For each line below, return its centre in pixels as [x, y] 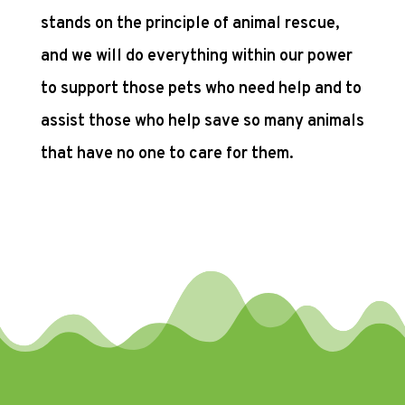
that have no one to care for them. [167, 155]
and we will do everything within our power [196, 57]
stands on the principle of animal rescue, [190, 24]
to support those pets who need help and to [201, 89]
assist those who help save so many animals [202, 122]
